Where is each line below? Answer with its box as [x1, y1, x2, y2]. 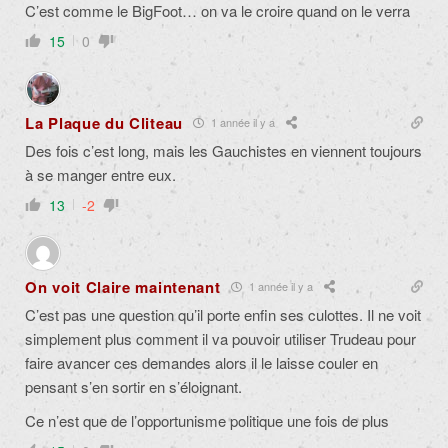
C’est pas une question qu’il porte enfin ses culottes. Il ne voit [25, 303, 421, 325]
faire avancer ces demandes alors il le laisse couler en [25, 351, 378, 373]
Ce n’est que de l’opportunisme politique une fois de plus [25, 409, 389, 431]
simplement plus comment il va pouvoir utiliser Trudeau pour [25, 327, 416, 349]
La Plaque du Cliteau [25, 111, 183, 134]
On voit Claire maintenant [25, 275, 221, 298]
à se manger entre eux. [25, 163, 176, 185]
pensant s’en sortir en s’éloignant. [25, 375, 242, 397]
